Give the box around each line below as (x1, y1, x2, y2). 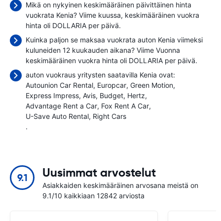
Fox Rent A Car (101, 102, 149, 110)
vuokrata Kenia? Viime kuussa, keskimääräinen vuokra (26, 11, 199, 19)
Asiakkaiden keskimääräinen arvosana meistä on (42, 181, 198, 189)
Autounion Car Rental (26, 81, 93, 89)
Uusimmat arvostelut (42, 165, 156, 180)
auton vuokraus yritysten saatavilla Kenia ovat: (26, 71, 175, 79)
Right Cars (93, 112, 126, 120)
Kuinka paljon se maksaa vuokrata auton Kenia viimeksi (26, 36, 203, 44)
